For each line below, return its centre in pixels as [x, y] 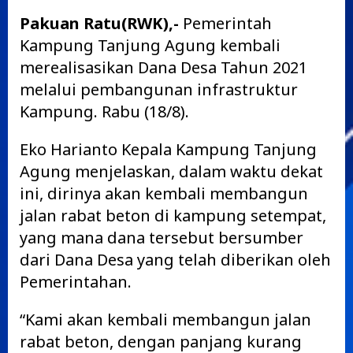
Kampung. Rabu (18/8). [104, 111]
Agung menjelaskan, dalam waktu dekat [171, 171]
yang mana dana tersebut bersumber [162, 238]
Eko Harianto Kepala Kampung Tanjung [168, 149]
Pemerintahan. [76, 282]
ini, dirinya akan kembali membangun [164, 193]
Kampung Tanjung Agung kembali [150, 45]
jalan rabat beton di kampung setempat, [173, 216]
